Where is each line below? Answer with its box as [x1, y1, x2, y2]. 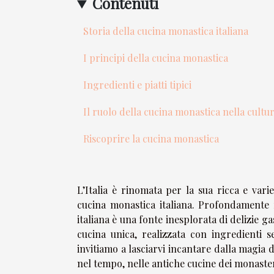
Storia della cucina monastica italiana [83, 24, 248, 38]
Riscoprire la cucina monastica [83, 132, 219, 146]
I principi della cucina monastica [83, 51, 228, 65]
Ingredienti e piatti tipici [83, 78, 191, 92]
